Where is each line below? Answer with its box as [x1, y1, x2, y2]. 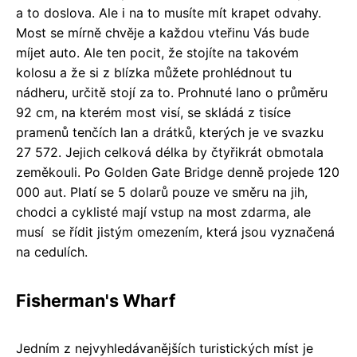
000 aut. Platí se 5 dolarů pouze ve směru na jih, [16, 183, 308, 200]
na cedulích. [16, 243, 88, 260]
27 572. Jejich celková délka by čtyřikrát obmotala [16, 143, 324, 160]
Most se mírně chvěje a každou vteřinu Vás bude [16, 24, 309, 41]
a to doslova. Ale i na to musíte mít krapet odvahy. [16, 4, 321, 21]
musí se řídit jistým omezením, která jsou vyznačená [16, 223, 335, 240]
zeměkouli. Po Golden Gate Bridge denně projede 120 [16, 163, 339, 180]
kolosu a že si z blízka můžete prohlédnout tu [16, 64, 292, 80]
